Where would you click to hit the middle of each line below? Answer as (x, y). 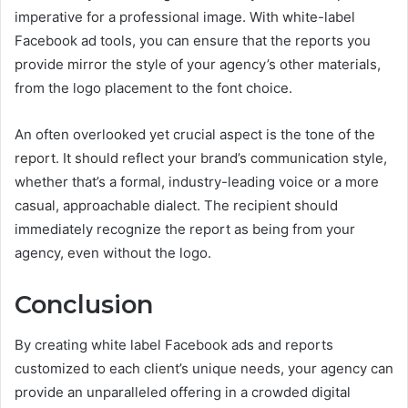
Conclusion (84, 304)
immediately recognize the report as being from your (185, 229)
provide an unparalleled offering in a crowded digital (183, 393)
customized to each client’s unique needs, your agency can (204, 369)
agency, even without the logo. (113, 252)
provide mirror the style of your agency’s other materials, (198, 64)
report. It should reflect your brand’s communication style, (201, 158)
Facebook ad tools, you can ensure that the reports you (193, 40)
